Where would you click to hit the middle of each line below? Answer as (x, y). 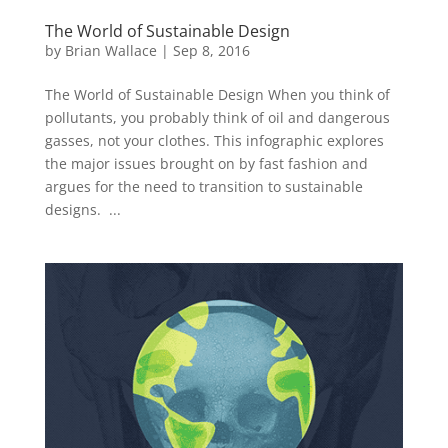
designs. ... (82, 210)
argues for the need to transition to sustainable (203, 187)
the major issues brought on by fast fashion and (206, 164)
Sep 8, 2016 (211, 51)
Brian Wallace (110, 51)
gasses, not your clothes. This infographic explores (214, 141)
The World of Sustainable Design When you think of (217, 95)
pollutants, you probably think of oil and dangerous (217, 118)
